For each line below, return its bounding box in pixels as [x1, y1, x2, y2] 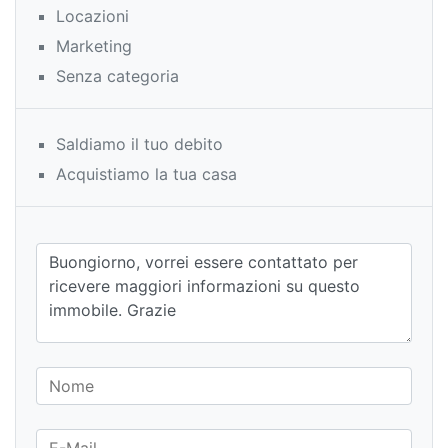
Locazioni [56, 5, 129, 26]
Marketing [56, 35, 132, 56]
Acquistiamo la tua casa [56, 163, 237, 184]
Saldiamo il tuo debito [56, 133, 223, 154]
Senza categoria [56, 65, 179, 86]
